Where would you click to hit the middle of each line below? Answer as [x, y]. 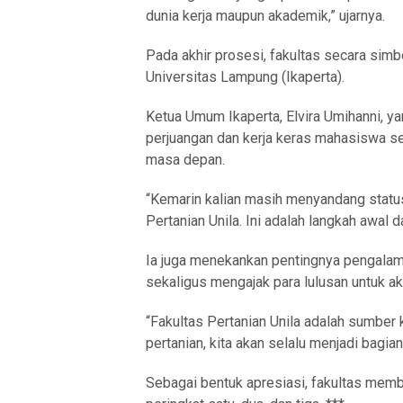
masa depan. [185, 159]
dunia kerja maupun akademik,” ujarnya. [265, 15]
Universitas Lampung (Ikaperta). [245, 76]
